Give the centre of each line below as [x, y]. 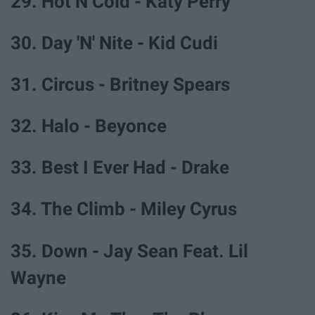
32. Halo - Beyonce [89, 126]
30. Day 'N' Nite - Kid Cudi [114, 43]
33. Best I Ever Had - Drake [120, 168]
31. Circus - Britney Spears [120, 84]
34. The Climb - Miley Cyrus [124, 209]
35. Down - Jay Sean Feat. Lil [129, 251]
